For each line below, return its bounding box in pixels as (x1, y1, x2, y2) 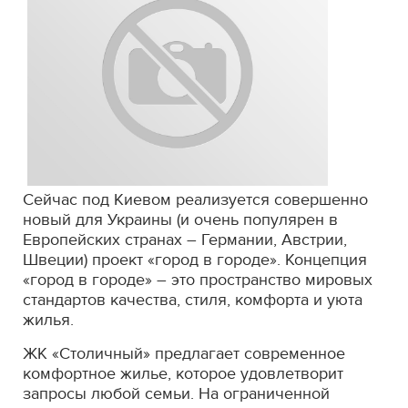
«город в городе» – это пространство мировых (23, 270, 372, 290)
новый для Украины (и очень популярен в (23, 209, 338, 229)
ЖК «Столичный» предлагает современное (23, 343, 345, 363)
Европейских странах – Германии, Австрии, (23, 229, 347, 250)
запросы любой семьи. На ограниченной (23, 383, 330, 403)
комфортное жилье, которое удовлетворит (23, 363, 343, 383)
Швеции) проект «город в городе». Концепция (23, 250, 367, 270)
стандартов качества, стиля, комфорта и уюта (23, 290, 362, 310)
